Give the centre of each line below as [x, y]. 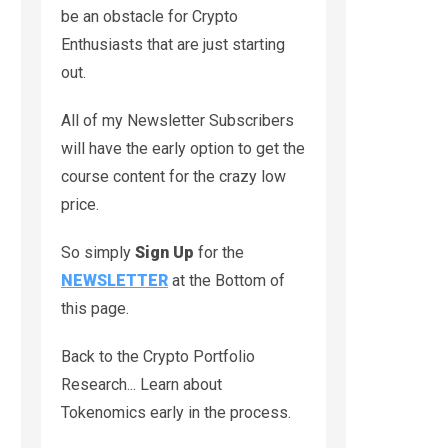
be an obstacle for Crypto [149, 16]
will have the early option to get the [183, 148]
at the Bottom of [226, 280]
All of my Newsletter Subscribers [177, 120]
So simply [98, 252]
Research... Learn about [141, 384]
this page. [95, 308]
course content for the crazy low [173, 176]
